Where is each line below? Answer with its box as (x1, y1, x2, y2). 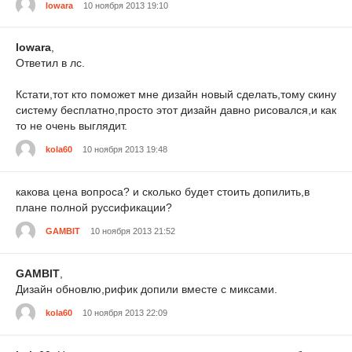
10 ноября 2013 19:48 (82, 145, 167, 155)
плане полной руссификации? (16, 200, 172, 214)
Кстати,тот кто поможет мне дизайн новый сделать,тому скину (16, 88, 336, 101)
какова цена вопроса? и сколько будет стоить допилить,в (16, 185, 310, 198)
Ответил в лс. (16, 57, 85, 70)
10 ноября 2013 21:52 (90, 226, 175, 236)
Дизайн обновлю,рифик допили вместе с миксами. (16, 282, 277, 295)
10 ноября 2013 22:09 (82, 308, 167, 317)
